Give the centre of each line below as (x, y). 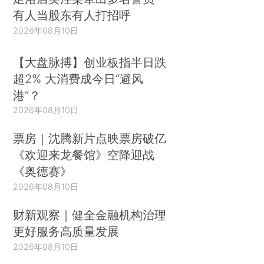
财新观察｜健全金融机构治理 (90, 215)
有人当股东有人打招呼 (72, 15)
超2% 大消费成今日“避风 (78, 78)
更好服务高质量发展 (66, 232)
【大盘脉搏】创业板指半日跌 (90, 62)
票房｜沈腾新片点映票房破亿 (90, 138)
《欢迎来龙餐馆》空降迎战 (84, 155)
